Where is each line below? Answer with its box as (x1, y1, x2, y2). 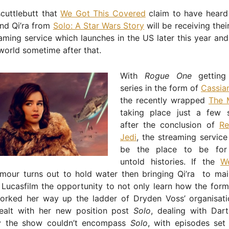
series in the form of (120, 82, 201, 93)
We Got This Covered (60, 8, 146, 18)
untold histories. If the (120, 156, 220, 167)
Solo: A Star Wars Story (53, 20, 145, 31)
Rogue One (144, 70, 192, 81)
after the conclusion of (120, 119, 219, 130)
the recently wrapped (120, 95, 209, 105)
